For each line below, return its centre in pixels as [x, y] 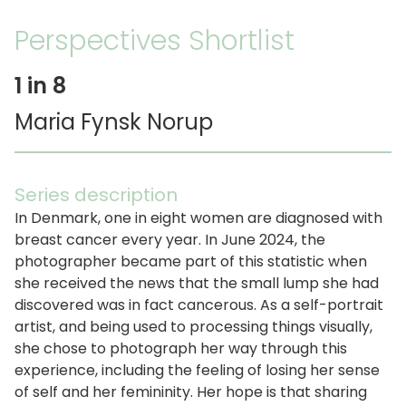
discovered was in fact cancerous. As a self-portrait [199, 304]
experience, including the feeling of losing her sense [197, 370]
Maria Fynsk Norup [114, 121]
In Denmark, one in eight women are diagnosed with [198, 217]
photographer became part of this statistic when [191, 261]
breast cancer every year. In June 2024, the [170, 239]
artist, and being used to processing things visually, [193, 326]
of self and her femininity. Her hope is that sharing [191, 391]
